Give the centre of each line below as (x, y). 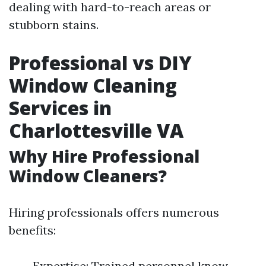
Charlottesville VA (96, 130)
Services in (60, 108)
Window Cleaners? (88, 176)
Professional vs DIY (100, 63)
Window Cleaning (93, 85)
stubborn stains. (54, 25)
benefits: (32, 230)
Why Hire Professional (104, 156)
